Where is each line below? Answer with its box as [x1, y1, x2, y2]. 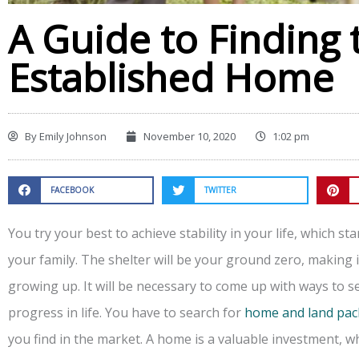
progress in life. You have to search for [8, 304, 244, 322]
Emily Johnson [37, 129, 107, 143]
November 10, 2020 [143, 129, 236, 143]
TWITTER [204, 184, 237, 196]
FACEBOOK [50, 184, 94, 196]
